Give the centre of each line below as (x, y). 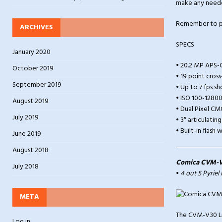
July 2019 (26, 118)
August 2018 (30, 151)
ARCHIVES (36, 28)
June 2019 (27, 134)
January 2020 (31, 53)
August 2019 (30, 102)
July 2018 (26, 167)
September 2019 (37, 85)
